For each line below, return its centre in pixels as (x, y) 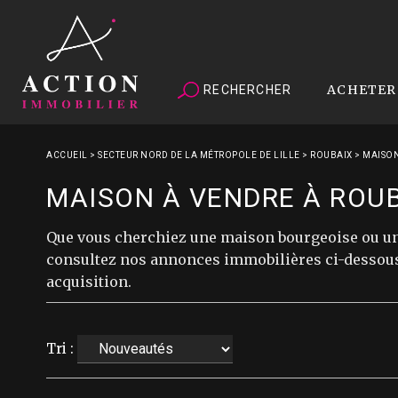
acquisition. (89, 282)
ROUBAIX (331, 155)
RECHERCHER (246, 89)
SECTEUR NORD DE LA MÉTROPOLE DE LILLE (199, 155)
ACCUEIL (67, 155)
